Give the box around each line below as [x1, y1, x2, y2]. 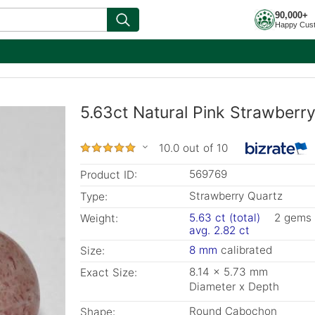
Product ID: [80, 168, 137, 181]
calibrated [217, 243, 272, 257]
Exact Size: [80, 266, 137, 279]
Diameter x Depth [189, 280, 279, 293]
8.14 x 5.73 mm [189, 265, 268, 278]
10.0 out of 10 [159, 141, 228, 155]
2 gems [274, 211, 311, 224]
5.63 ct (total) [189, 211, 260, 224]
